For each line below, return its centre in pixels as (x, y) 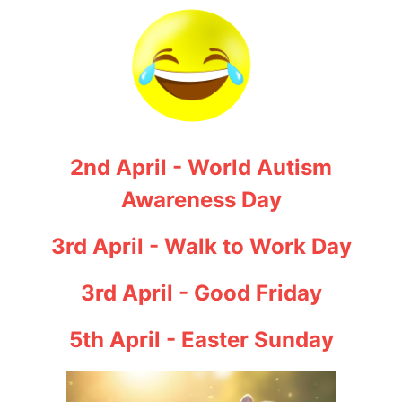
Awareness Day (201, 200)
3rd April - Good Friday (201, 293)
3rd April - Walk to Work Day (201, 246)
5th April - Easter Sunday (201, 340)
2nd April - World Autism (201, 167)
